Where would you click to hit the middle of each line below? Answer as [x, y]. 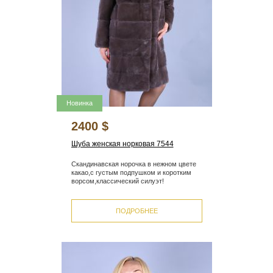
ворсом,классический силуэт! [117, 181]
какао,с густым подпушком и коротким [131, 173]
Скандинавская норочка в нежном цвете [133, 164]
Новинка [79, 103]
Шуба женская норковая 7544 [122, 144]
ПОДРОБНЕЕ [136, 211]
